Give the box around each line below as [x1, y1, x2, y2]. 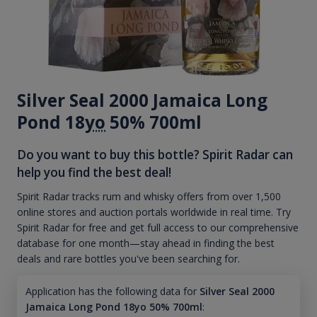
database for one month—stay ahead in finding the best [17, 236, 275, 250]
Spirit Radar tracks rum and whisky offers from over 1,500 [17, 190, 281, 204]
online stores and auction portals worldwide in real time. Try [17, 205, 291, 219]
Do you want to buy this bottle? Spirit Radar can [17, 146, 293, 163]
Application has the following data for [25, 284, 197, 299]
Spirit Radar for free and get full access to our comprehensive [17, 221, 299, 235]
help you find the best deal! [17, 163, 171, 180]
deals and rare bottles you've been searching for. [17, 252, 240, 266]
